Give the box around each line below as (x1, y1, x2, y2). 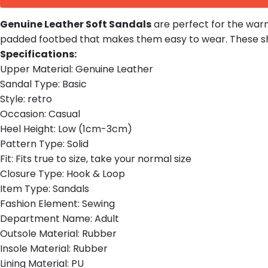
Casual (48, 106, 80, 121)
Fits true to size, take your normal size (16, 151, 191, 166)
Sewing (82, 196, 115, 211)
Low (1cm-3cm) (58, 121, 132, 136)
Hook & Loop (66, 166, 125, 181)
